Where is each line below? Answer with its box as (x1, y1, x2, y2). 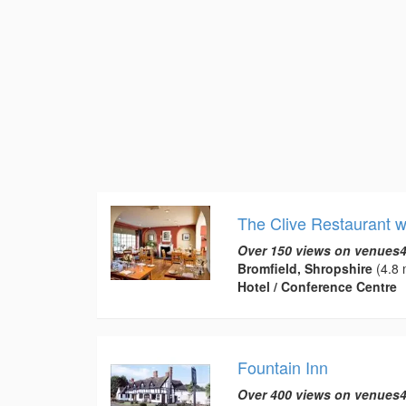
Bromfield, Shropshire (237, 258, 372, 277)
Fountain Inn (237, 354, 328, 379)
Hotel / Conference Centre (237, 276, 397, 295)
